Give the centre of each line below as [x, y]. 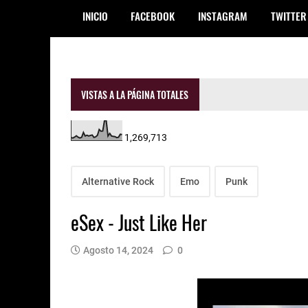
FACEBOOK [153, 15]
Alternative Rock [118, 181]
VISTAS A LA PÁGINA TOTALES [135, 94]
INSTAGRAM [222, 15]
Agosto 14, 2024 [118, 250]
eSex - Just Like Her [139, 222]
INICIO [95, 15]
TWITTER [288, 15]
